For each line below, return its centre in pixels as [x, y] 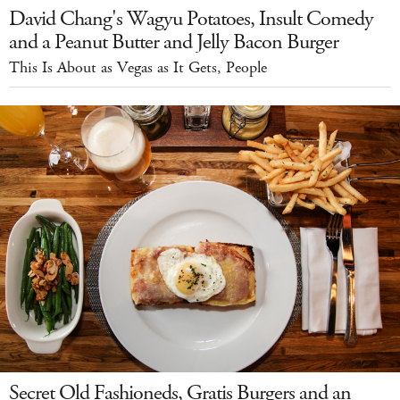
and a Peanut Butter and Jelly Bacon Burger [174, 42]
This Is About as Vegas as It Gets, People [138, 68]
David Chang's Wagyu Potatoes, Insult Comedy [191, 19]
